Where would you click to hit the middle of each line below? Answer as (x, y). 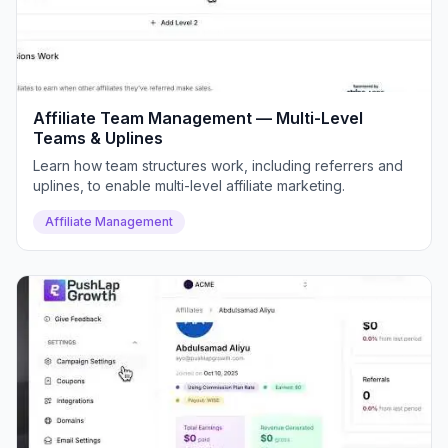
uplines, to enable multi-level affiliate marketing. (189, 185)
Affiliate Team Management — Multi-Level (198, 118)
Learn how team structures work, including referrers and (218, 165)
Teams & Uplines (98, 138)
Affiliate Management (109, 221)
